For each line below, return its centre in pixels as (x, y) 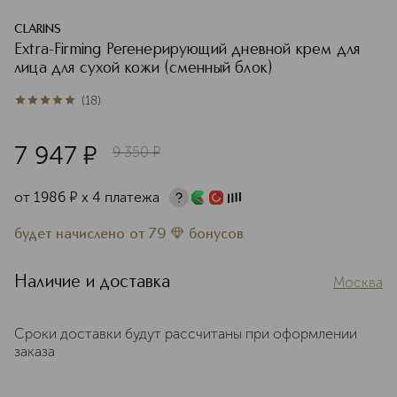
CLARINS (38, 29)
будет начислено (72, 235)
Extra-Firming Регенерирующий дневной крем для (187, 50)
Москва (358, 282)
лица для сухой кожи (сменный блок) (144, 68)
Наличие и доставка (93, 283)
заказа (35, 351)
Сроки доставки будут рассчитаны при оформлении (186, 334)
